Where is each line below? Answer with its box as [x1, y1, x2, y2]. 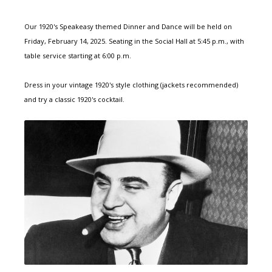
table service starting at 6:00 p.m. [24, 51, 131, 61]
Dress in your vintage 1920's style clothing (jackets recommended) [24, 80, 238, 90]
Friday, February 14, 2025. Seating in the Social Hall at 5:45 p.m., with [24, 36, 244, 46]
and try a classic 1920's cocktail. [24, 95, 124, 104]
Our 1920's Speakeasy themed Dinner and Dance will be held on [24, 22, 232, 32]
